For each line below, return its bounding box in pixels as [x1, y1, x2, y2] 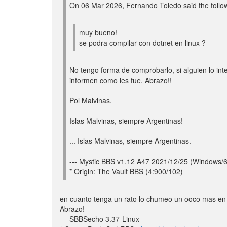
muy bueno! [79, 27, 117, 37]
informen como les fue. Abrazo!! [69, 75, 172, 85]
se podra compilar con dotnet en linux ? [79, 37, 206, 48]
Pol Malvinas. [69, 95, 112, 105]
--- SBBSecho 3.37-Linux [60, 214, 139, 224]
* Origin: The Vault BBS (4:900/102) [69, 166, 183, 176]
